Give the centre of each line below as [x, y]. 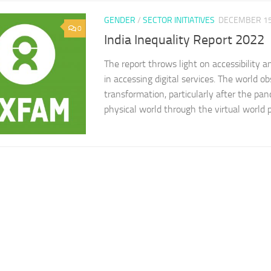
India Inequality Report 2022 [184, 40]
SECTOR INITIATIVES [179, 20]
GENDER [120, 20]
